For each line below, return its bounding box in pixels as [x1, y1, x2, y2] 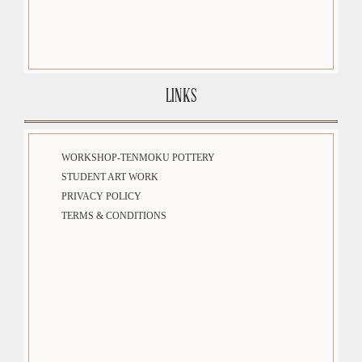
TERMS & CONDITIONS [61, 210, 166, 222]
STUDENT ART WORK [61, 171, 158, 183]
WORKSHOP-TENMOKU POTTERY [61, 152, 215, 164]
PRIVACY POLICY [61, 191, 141, 203]
